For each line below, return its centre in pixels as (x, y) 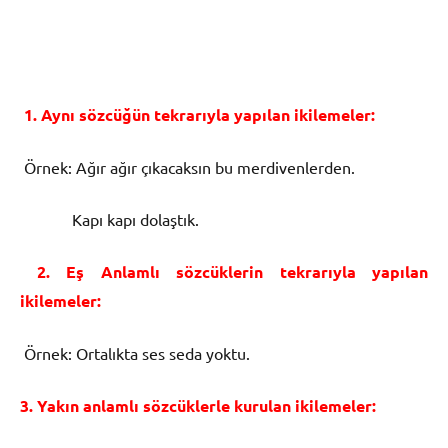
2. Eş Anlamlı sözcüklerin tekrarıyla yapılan (224, 271)
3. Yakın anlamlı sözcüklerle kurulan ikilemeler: (198, 405)
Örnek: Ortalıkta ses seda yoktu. (135, 352)
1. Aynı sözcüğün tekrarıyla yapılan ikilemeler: (197, 114)
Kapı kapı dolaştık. (109, 218)
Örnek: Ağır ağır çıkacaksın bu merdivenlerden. (187, 166)
